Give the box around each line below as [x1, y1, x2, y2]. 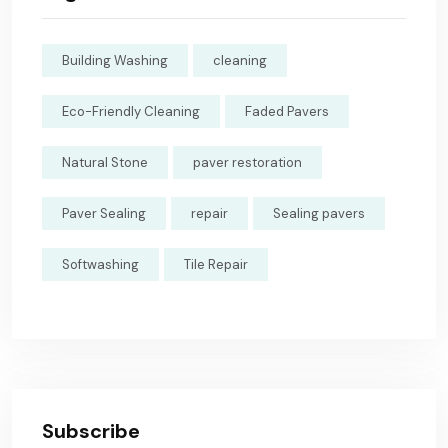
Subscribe [42, 418, 140, 445]
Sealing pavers [273, 205, 365, 223]
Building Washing [62, 52, 168, 70]
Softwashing [62, 256, 139, 274]
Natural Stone [62, 154, 148, 172]
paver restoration [193, 154, 302, 172]
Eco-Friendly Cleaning [62, 103, 200, 121]
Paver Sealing [62, 205, 146, 223]
